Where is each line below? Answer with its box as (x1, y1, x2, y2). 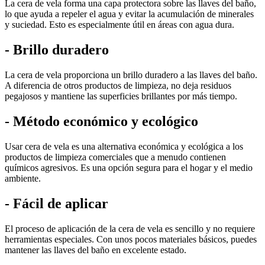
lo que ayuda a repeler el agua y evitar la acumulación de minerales (5, 9, 254, 20)
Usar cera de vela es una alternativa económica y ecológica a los (5, 141, 243, 151)
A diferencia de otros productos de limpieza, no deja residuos (5, 80, 231, 91)
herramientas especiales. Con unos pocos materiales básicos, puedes (5, 234, 257, 244)
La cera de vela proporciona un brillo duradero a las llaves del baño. (5, 70, 257, 80)
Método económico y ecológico (13, 113, 198, 129)
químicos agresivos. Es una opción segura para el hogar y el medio (5, 162, 253, 173)
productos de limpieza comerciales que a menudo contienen (5, 151, 226, 162)
